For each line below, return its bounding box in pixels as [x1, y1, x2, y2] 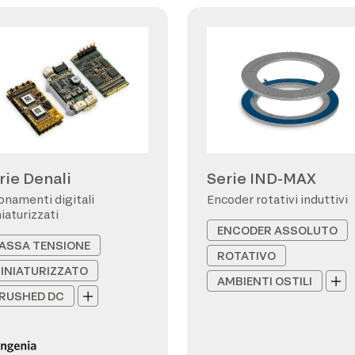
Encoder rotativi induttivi [207, 193, 348, 206]
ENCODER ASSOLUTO [217, 223, 338, 237]
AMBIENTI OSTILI [217, 274, 312, 288]
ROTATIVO [217, 249, 276, 262]
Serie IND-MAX [207, 170, 316, 187]
